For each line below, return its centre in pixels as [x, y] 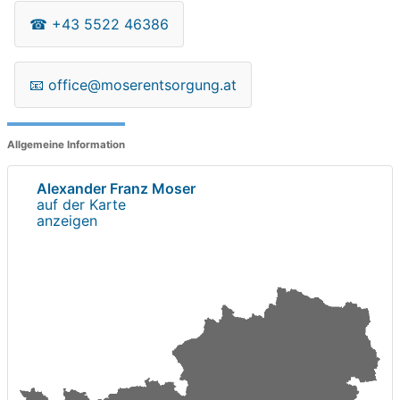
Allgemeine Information [66, 145]
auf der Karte [81, 204]
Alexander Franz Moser [116, 188]
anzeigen [67, 220]
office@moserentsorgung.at [142, 84]
